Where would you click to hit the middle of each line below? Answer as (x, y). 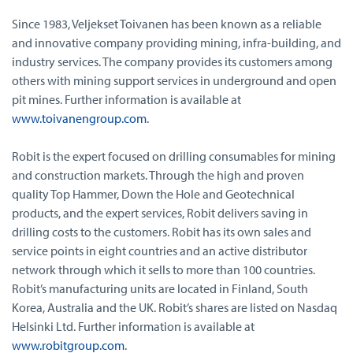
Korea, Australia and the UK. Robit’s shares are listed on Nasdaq (175, 307)
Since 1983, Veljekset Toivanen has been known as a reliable (167, 23)
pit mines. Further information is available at (126, 99)
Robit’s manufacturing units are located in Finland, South (160, 288)
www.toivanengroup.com (79, 118)
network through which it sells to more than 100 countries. (163, 269)
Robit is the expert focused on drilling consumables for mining (174, 156)
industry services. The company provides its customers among (172, 61)
